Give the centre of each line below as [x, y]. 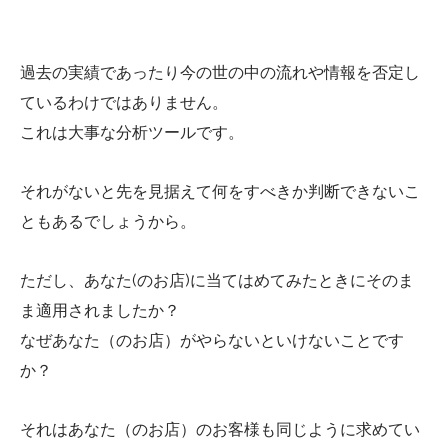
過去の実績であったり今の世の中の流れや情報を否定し [220, 73]
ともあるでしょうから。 [108, 222]
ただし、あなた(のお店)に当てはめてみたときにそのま [217, 280]
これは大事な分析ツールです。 [132, 133]
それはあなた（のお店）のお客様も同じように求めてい [220, 429]
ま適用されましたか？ [100, 310]
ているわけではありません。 [124, 103]
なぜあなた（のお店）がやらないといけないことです [212, 340]
